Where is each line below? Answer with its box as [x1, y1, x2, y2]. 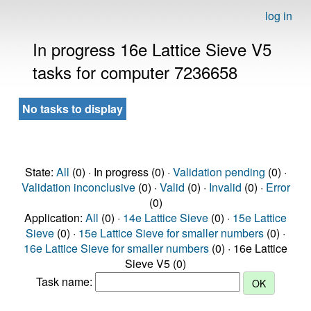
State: [24, 164, 56, 180]
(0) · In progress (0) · [69, 164, 173, 180]
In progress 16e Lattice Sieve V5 [33, 37, 271, 61]
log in [265, 8, 292, 24]
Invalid [208, 179, 242, 195]
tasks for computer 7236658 [33, 60, 237, 84]
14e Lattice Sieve [123, 210, 208, 226]
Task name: [36, 274, 95, 290]
